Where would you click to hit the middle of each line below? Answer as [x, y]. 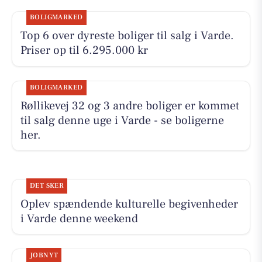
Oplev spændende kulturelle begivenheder [129, 204]
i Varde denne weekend [79, 218]
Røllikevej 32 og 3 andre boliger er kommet [130, 106]
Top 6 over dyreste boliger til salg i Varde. [127, 36]
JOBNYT [44, 256]
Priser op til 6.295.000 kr [84, 51]
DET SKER [47, 185]
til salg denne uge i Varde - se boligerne [122, 120]
